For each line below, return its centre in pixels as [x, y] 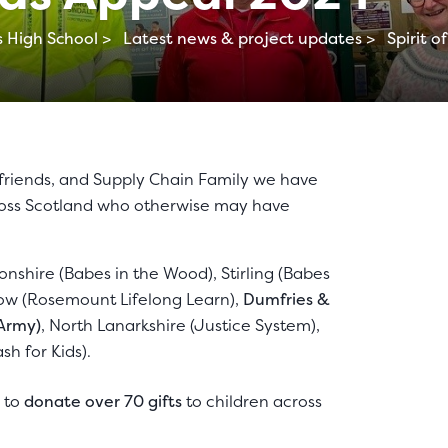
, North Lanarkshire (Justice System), [180, 325]
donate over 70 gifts [103, 401]
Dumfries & [286, 299]
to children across [252, 401]
